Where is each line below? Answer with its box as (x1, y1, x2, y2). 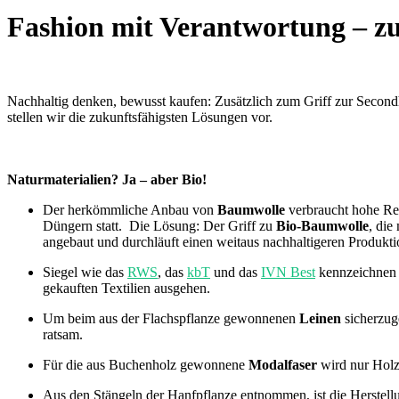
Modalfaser (248, 356, 317, 372)
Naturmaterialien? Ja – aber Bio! (7, 171, 210, 187)
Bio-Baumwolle (276, 217, 369, 233)
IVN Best (261, 264, 315, 280)
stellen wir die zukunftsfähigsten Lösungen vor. (7, 109, 276, 125)
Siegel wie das (43, 264, 127, 280)
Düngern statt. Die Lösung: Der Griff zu (43, 217, 276, 233)
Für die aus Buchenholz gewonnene (43, 356, 248, 372)
